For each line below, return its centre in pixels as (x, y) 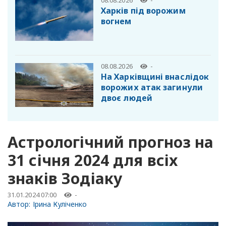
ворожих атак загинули (152, 87)
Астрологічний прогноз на (111, 142)
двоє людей (127, 98)
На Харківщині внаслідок (155, 76)
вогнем (116, 21)
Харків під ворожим (143, 10)
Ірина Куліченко (60, 204)
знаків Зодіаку (65, 178)
